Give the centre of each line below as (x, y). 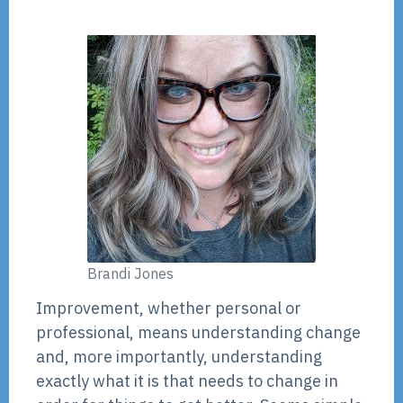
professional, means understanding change (198, 332)
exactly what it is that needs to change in (187, 381)
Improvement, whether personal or (169, 308)
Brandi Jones (130, 273)
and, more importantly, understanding (179, 356)
